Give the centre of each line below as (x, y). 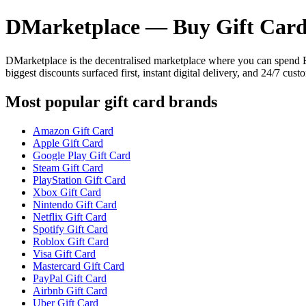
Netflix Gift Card (70, 217)
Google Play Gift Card (82, 155)
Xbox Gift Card (67, 192)
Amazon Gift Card (73, 130)
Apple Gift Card (68, 143)
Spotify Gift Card (70, 229)
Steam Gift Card (68, 167)
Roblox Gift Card (71, 241)
